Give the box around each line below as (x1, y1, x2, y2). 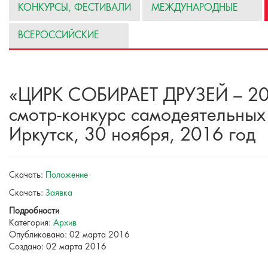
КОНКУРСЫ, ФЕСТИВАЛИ (18, 3, 131, 13)
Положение (45, 170, 88, 180)
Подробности (9, 206, 59, 216)
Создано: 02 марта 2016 (9, 242, 106, 252)
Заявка (45, 188, 72, 198)
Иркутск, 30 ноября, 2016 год (9, 126, 255, 145)
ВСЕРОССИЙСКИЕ (18, 31, 99, 41)
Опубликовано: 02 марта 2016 (9, 230, 130, 240)
